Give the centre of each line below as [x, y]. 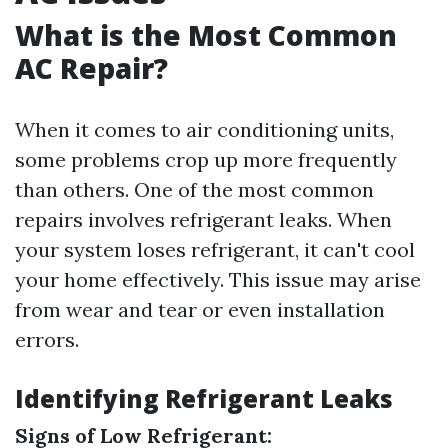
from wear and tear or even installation [200, 309]
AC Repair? [91, 68]
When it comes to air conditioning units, [204, 129]
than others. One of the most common [194, 189]
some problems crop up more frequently [206, 159]
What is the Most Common [206, 35]
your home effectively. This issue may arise [218, 279]
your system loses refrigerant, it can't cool [215, 249]
